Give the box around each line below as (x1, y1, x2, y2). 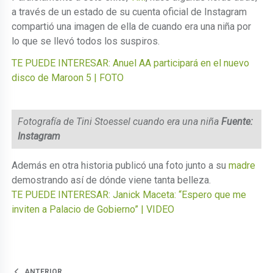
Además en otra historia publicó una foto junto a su (12, 159, 229, 171)
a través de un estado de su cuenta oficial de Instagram (12, 5, 247, 18)
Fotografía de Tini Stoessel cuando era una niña (18, 115, 222, 127)
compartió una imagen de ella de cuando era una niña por (12, 20, 252, 32)
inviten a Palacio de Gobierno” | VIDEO (12, 203, 175, 215)
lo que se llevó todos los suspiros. (12, 35, 160, 47)
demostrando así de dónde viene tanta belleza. (12, 174, 214, 186)
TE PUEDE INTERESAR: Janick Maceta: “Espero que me (12, 188, 247, 200)
